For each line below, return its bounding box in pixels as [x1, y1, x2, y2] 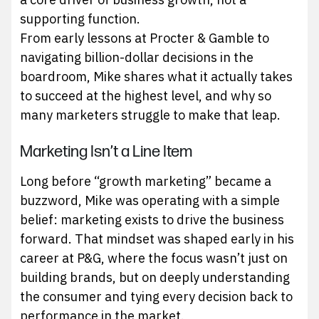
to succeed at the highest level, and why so [20, 87, 272, 104]
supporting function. [20, 10, 141, 27]
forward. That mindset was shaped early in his [20, 230, 295, 247]
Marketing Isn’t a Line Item [20, 142, 193, 162]
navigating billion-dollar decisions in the [20, 48, 254, 66]
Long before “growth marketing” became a [20, 172, 272, 189]
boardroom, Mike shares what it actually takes [20, 68, 293, 85]
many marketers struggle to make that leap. [20, 106, 281, 123]
